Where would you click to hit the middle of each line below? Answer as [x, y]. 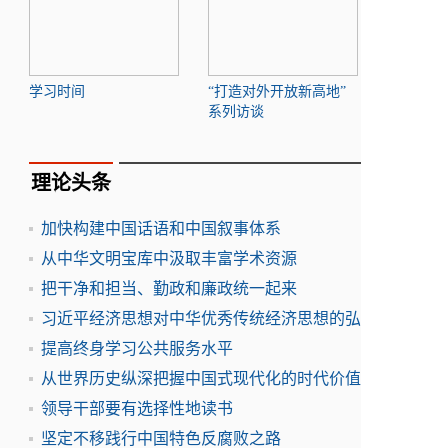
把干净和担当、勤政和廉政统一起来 [169, 288]
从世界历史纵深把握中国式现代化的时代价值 [201, 378]
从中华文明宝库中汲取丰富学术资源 [169, 258]
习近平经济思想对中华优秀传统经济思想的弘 [201, 318]
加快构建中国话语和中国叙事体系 [161, 228]
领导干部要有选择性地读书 [137, 408]
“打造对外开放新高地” [277, 91]
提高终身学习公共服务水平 [137, 348]
